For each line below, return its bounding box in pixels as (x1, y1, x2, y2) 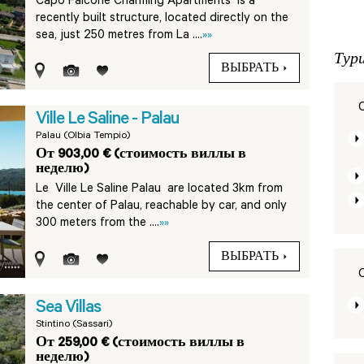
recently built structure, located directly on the (36, 12, 289, 26)
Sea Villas (36, 299, 102, 318)
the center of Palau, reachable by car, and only (36, 200, 288, 214)
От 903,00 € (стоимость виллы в (36, 148, 247, 162)
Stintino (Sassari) (36, 319, 113, 331)
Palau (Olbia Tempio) (36, 131, 131, 142)
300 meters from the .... (36, 217, 160, 231)
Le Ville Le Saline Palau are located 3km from (36, 183, 284, 197)
